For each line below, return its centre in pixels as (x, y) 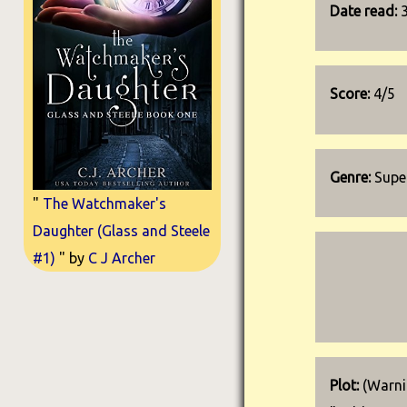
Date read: (366, 10)
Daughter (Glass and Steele (121, 230)
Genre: (352, 177)
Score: (350, 94)
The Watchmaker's (102, 203)
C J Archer (121, 258)
